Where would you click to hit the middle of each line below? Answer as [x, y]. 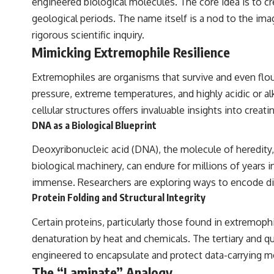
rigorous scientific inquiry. [88, 35]
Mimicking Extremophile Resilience [131, 52]
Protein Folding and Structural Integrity [119, 198]
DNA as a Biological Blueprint [94, 125]
